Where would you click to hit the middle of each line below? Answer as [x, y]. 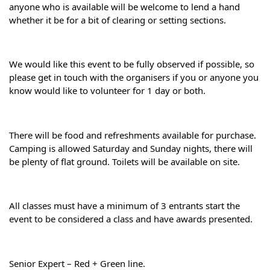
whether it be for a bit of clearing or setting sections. [118, 20]
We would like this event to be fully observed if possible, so [132, 64]
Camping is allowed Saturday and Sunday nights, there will [131, 148]
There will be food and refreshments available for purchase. [133, 135]
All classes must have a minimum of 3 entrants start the [124, 206]
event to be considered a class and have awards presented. [131, 219]
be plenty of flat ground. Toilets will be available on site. [124, 161]
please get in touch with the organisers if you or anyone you [134, 77]
